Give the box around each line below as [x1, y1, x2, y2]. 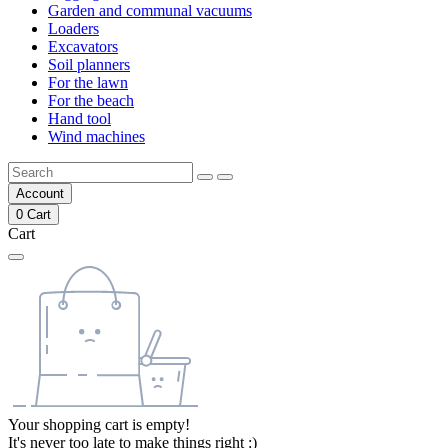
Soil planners [48, 56, 130, 73]
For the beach [48, 92, 134, 109]
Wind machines [48, 128, 145, 145]
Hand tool [48, 110, 111, 127]
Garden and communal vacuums [48, 2, 252, 19]
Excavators [48, 38, 118, 55]
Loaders [48, 20, 99, 37]
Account [16, 186, 64, 201]
